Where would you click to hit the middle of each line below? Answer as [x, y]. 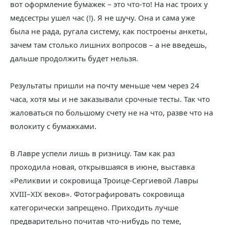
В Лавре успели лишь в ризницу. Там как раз [92, 153]
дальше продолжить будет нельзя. [74, 58]
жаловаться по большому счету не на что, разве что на [111, 113]
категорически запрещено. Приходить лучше [94, 207]
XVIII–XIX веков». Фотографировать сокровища [97, 194]
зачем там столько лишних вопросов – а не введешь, [108, 45]
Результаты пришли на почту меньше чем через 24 [105, 85]
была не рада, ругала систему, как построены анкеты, [109, 31]
